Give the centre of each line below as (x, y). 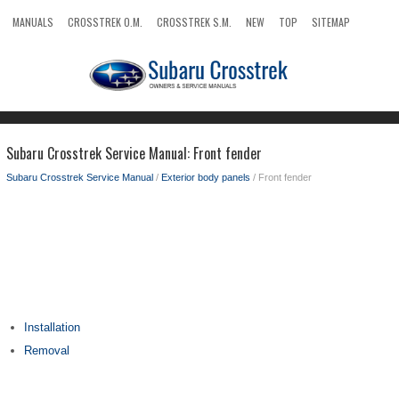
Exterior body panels (206, 177)
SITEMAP (331, 22)
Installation (52, 327)
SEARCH (30, 49)
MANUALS (33, 22)
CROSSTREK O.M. (105, 22)
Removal (47, 350)
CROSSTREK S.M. (194, 22)
